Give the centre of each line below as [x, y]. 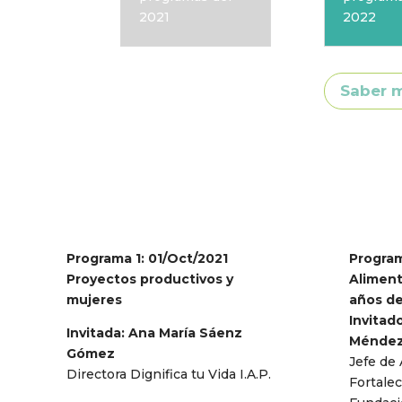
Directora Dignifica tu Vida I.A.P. [168, 374]
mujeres [94, 299]
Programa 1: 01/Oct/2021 [147, 258]
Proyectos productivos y [149, 279]
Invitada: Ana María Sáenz [154, 332]
